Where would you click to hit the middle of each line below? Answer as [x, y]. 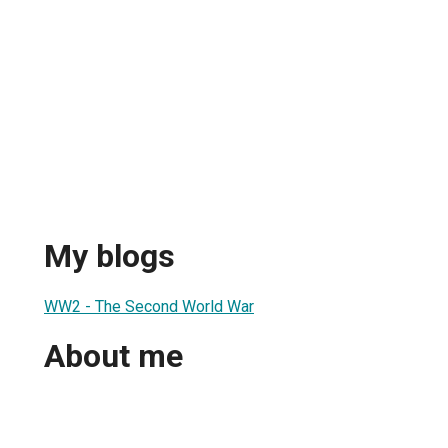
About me [113, 356]
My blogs [109, 256]
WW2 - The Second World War [149, 306]
